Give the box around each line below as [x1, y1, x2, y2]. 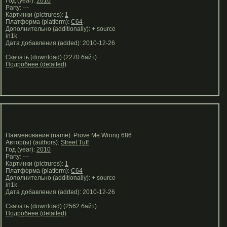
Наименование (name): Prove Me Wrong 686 [3, 132, 132, 139]
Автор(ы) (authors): [3, 139, 61, 146]
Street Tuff [61, 139, 89, 146]
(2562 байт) [62, 203, 97, 210]
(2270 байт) [62, 54, 97, 61]
